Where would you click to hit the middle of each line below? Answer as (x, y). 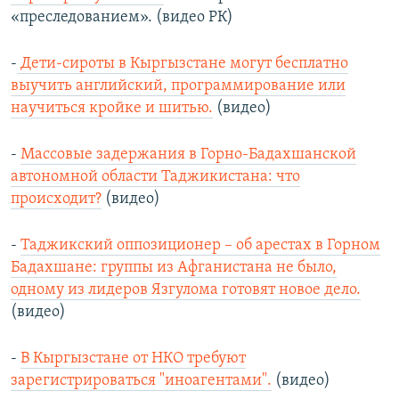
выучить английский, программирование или (178, 86)
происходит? (56, 199)
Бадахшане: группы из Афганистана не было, (174, 268)
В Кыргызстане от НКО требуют (133, 359)
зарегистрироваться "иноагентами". (141, 381)
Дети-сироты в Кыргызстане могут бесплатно (183, 64)
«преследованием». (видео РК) (122, 18)
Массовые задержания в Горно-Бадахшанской (188, 155)
